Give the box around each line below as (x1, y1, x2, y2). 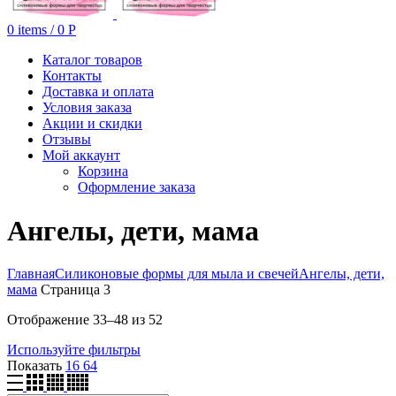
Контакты (42, 68, 102, 84)
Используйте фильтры (7, 342, 141, 358)
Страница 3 (37, 282, 110, 298)
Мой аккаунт (42, 148, 120, 164)
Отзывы (42, 132, 91, 148)
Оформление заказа (78, 179, 195, 195)
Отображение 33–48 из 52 (7, 312, 163, 328)
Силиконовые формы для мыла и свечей (55, 266, 299, 282)
